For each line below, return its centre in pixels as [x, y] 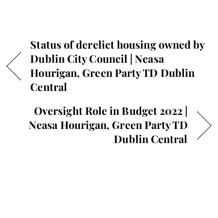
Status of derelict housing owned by [118, 45]
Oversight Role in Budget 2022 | [111, 111]
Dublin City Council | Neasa [97, 59]
